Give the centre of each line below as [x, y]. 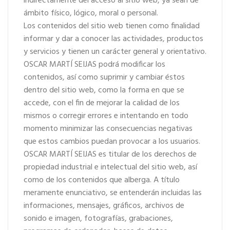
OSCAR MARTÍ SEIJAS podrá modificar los [94, 65]
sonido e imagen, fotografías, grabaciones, [98, 219]
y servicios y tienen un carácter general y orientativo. [115, 52]
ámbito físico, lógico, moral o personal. [91, 13]
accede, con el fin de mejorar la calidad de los [102, 103]
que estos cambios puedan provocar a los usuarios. [112, 142]
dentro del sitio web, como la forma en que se [104, 90]
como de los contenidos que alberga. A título [102, 180]
